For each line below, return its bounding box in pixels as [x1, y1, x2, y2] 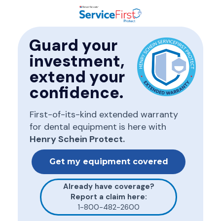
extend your [29, 67, 125, 87]
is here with [119, 121, 166, 133]
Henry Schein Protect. [30, 133, 125, 145]
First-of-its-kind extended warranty [30, 109, 178, 120]
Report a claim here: [70, 192, 147, 202]
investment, [29, 51, 124, 72]
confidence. [29, 82, 123, 103]
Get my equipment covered [49, 157, 168, 166]
